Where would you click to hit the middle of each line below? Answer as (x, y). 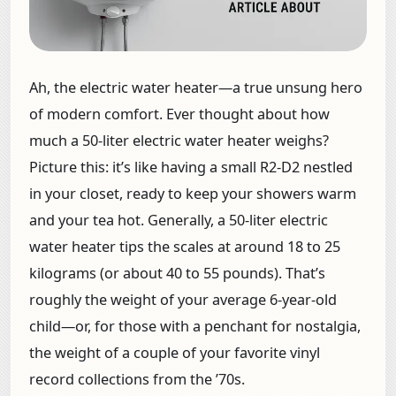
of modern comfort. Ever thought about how (179, 114)
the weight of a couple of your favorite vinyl (175, 353)
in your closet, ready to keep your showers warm (193, 194)
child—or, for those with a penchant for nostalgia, (195, 327)
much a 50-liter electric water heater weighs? (179, 141)
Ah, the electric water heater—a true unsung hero (196, 88)
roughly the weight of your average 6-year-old (183, 300)
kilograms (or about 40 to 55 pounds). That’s (177, 274)
